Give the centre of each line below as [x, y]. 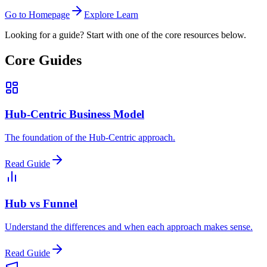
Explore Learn [111, 14]
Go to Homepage [37, 14]
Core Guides [43, 60]
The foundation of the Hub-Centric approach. [90, 138]
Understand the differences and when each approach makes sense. [129, 226]
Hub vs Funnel [41, 203]
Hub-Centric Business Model [74, 114]
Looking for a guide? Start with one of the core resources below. [125, 35]
